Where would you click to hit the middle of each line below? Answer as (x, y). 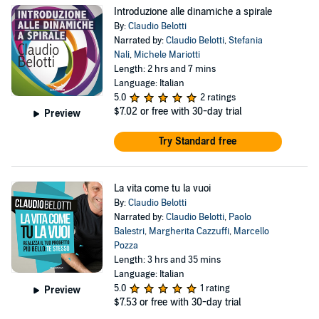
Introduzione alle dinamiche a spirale (193, 12)
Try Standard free (198, 141)
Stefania (245, 41)
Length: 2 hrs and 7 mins (164, 69)
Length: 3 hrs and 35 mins (167, 260)
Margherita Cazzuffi (189, 231)
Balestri (129, 231)
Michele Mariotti (167, 55)
